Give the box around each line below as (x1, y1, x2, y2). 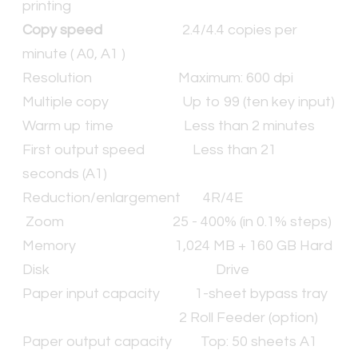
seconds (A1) (22, 165, 107, 181)
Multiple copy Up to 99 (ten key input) (22, 93, 335, 109)
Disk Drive (22, 261, 249, 277)
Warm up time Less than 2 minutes (22, 117, 315, 133)
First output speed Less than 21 (22, 141, 276, 157)
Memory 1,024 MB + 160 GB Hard (22, 237, 332, 253)
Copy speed (22, 22, 182, 38)
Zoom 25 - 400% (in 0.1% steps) (22, 213, 332, 229)
